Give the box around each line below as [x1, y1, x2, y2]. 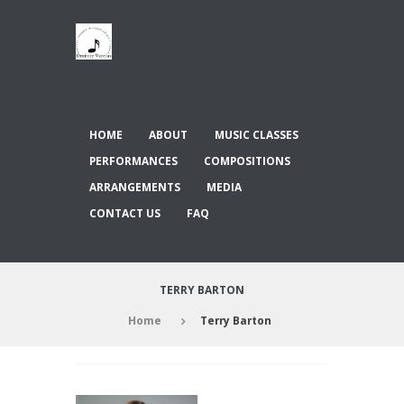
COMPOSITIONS [204, 152, 291, 168]
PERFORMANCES [88, 152, 178, 168]
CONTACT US [88, 206, 161, 221]
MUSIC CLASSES [214, 126, 298, 142]
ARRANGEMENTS [88, 179, 180, 195]
